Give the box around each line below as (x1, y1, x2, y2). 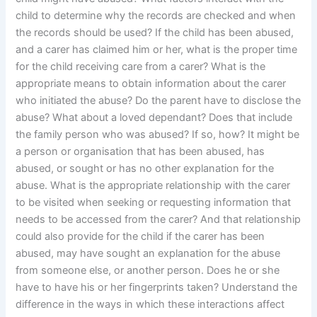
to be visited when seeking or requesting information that (16, 196, 292, 209)
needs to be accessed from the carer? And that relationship (16, 213, 301, 226)
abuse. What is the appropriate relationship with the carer (16, 179, 291, 192)
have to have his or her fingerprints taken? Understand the (16, 281, 298, 294)
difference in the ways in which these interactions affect (16, 298, 285, 311)
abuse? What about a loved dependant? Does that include (16, 111, 293, 125)
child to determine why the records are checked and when (16, 9, 296, 23)
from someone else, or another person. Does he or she (16, 264, 280, 277)
